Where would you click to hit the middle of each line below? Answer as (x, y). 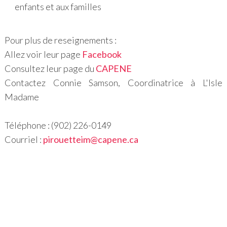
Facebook (102, 54)
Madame (22, 97)
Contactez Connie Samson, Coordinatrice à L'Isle (113, 83)
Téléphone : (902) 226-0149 (58, 125)
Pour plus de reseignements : (61, 40)
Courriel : (24, 140)
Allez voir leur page (43, 54)
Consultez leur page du (50, 69)
